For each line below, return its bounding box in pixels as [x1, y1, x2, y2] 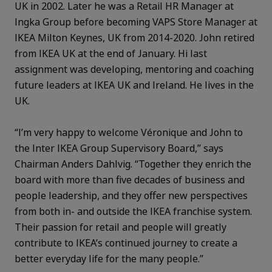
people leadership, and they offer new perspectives [15, 188, 248, 202]
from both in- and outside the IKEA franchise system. [15, 204, 252, 218]
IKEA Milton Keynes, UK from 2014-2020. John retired [15, 30, 254, 44]
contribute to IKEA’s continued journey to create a [15, 236, 237, 250]
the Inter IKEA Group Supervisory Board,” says [15, 141, 223, 155]
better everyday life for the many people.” [15, 251, 203, 265]
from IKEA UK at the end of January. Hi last [15, 46, 207, 60]
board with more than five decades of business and [15, 172, 245, 186]
